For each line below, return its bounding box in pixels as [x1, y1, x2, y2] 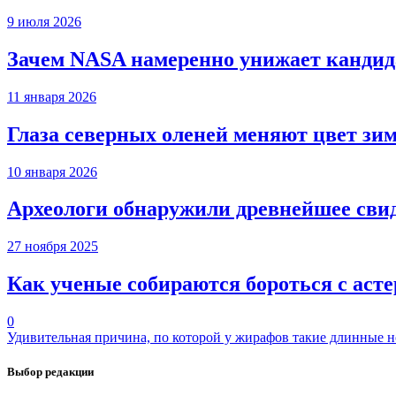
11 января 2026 [7, 88, 96, 104]
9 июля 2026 [7, 13, 81, 29]
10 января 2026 [7, 164, 97, 179]
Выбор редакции [7, 365, 94, 379]
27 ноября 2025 [7, 239, 98, 255]
